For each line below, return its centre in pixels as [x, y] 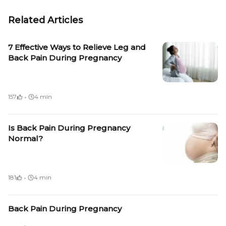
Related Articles [45, 20]
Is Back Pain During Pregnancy [69, 128]
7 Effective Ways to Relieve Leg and [77, 47]
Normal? [25, 139]
